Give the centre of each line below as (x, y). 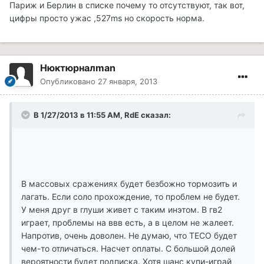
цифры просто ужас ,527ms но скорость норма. (107, 18)
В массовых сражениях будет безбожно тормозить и (129, 184)
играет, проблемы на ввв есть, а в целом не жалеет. (128, 223)
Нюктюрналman (78, 68)
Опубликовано (69, 82)
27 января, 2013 (128, 82)
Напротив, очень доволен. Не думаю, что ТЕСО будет (129, 236)
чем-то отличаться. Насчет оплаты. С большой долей (128, 249)
